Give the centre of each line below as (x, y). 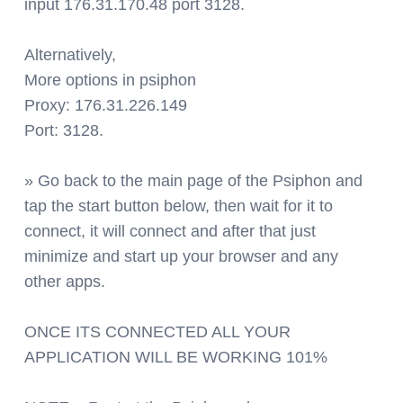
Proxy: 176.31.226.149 (106, 105)
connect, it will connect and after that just (170, 231)
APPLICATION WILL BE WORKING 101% (176, 357)
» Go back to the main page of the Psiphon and (193, 180)
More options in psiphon (110, 80)
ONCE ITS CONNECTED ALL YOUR (157, 331)
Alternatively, (70, 54)
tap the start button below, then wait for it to (179, 206)
